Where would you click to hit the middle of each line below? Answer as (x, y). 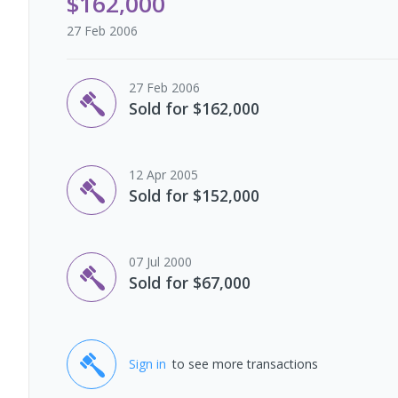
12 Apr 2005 (163, 174)
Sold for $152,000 (194, 195)
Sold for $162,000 (194, 108)
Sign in (147, 364)
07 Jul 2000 (160, 261)
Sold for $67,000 (190, 282)
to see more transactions (245, 364)
